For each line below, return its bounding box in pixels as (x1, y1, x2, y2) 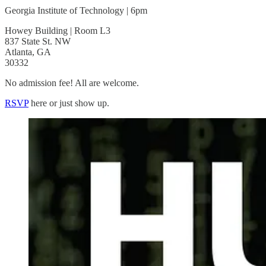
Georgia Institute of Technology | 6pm (5, 5, 147, 15)
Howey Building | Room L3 (5, 25, 110, 36)
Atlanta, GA (5, 46, 51, 57)
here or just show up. (28, 97, 109, 108)
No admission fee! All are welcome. (5, 77, 139, 88)
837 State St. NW (5, 36, 71, 46)
